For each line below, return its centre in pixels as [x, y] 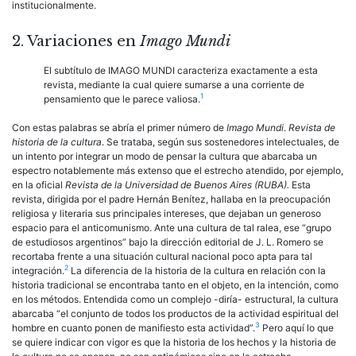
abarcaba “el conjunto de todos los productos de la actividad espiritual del [175, 313]
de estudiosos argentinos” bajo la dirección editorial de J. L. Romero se [168, 242]
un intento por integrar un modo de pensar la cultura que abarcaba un [164, 156]
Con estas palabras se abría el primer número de [119, 127]
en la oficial [39, 184]
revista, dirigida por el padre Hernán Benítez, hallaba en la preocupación [171, 199]
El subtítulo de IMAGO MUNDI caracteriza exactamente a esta [181, 70]
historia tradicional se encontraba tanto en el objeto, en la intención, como [175, 284]
